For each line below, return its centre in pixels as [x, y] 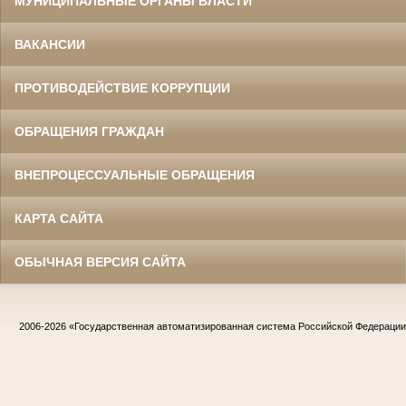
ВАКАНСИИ [50, 45]
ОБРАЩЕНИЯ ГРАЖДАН [89, 132]
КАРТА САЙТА [59, 219]
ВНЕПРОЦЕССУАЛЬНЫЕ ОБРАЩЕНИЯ [135, 175]
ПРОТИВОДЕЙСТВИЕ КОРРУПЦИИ [122, 88]
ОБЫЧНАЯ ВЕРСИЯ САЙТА [100, 262]
